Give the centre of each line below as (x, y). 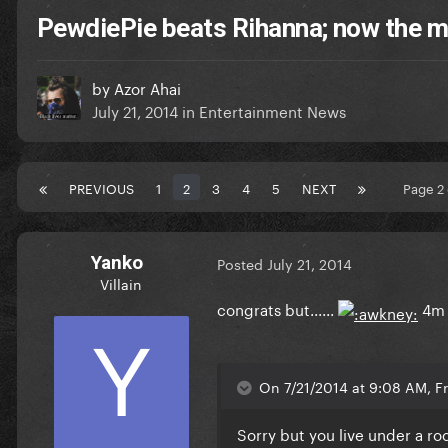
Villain (121, 282)
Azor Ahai (147, 86)
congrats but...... (277, 307)
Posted (242, 263)
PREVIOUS (101, 186)
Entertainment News (272, 109)
